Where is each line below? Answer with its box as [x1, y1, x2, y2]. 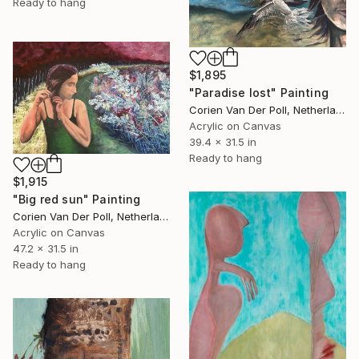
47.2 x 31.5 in [13, 242, 79, 256]
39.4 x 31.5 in [189, 135, 256, 148]
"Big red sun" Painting [13, 192, 141, 207]
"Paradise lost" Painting [189, 85, 329, 99]
